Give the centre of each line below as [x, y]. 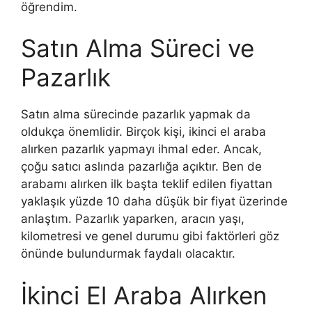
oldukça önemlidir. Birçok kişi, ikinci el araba [143, 132]
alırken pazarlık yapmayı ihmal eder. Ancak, [141, 149]
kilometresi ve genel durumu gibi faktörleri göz [150, 236]
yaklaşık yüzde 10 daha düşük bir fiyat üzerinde [154, 201]
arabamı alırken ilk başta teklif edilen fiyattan [147, 184]
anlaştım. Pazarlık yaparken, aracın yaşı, [133, 219]
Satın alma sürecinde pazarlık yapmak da [136, 114]
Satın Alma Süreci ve [138, 48]
